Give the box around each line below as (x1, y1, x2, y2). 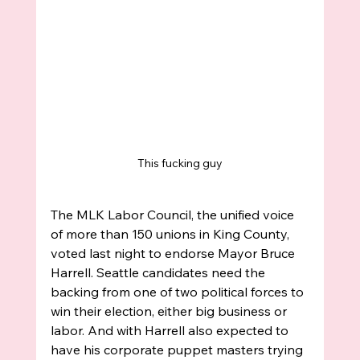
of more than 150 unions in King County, (50, 226, 292, 243)
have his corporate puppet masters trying (50, 342, 306, 358)
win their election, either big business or (50, 303, 290, 320)
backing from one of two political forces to (50, 284, 307, 301)
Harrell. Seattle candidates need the (50, 264, 268, 281)
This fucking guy (137, 156, 223, 171)
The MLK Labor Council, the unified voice (50, 207, 297, 223)
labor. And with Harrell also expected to (50, 322, 292, 339)
